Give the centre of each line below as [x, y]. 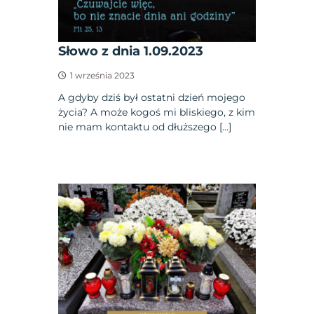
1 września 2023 [103, 76]
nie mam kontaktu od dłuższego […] [145, 127]
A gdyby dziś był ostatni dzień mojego [152, 98]
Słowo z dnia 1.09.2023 [131, 52]
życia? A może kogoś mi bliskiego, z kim [157, 112]
